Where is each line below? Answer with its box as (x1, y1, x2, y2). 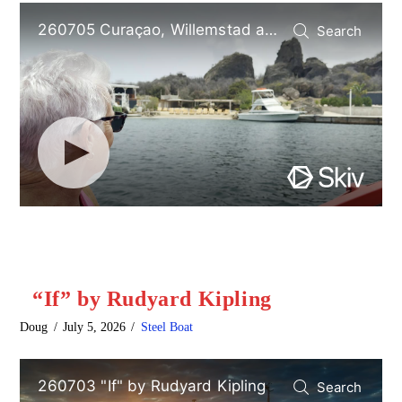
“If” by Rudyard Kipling (32, 286, 272, 310)
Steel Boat (140, 319, 193, 334)
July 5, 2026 (63, 319, 126, 334)
